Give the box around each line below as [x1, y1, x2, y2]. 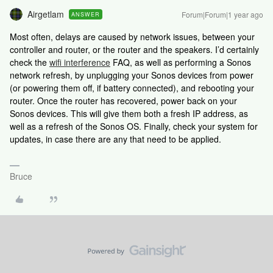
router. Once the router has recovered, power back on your [10, 94, 237, 107]
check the [10, 56, 49, 68]
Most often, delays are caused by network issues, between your [10, 30, 255, 43]
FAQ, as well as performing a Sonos [110, 56, 251, 68]
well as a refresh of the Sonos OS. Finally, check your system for [10, 120, 258, 132]
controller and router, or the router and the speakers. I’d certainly [10, 43, 259, 55]
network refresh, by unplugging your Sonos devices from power [10, 69, 253, 81]
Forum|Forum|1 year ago [182, 9, 263, 19]
